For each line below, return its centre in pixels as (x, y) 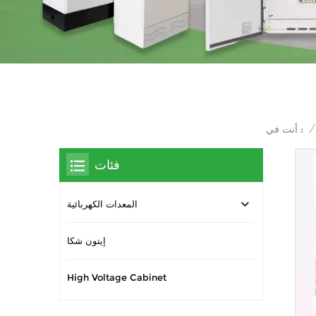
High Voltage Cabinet (117, 277)
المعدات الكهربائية (102, 204)
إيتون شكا (86, 241)
